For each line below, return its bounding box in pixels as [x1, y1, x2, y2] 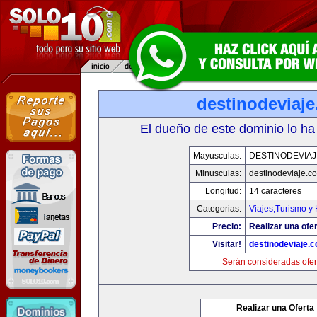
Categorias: [197, 204, 241, 214]
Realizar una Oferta [236, 303, 314, 313]
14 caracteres [249, 186, 301, 196]
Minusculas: [195, 168, 241, 178]
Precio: [212, 221, 241, 231]
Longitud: [205, 186, 241, 196]
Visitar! [212, 239, 241, 249]
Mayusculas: [193, 151, 241, 161]
